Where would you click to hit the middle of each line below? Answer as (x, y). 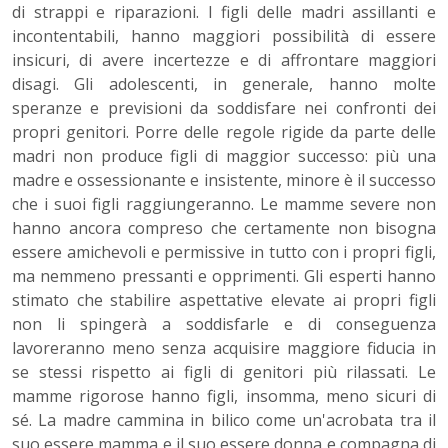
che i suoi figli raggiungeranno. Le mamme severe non (224, 204)
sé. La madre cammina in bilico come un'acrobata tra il (224, 420)
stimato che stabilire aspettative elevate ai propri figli (224, 300)
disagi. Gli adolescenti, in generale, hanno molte (224, 84)
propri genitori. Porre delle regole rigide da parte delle (224, 132)
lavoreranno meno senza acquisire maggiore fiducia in (224, 348)
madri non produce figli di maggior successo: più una (224, 156)
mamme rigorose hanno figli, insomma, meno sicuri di (224, 396)
